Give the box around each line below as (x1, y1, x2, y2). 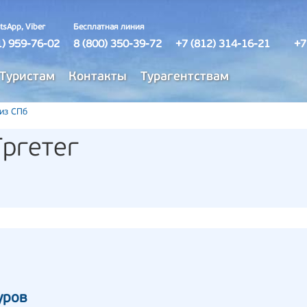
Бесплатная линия (73, 23, 145, 32)
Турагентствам (140, 71, 229, 84)
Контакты (69, 71, 127, 84)
